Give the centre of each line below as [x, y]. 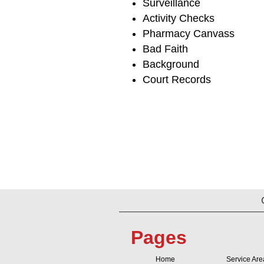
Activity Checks [179, 19]
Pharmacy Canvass [189, 34]
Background [171, 65]
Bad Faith [165, 49]
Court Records [177, 80]
